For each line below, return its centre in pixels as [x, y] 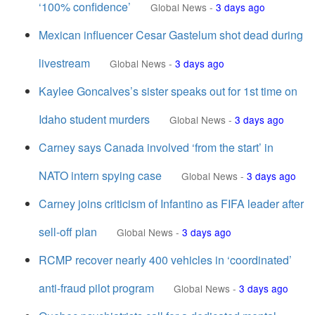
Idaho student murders [94, 119]
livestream [64, 63]
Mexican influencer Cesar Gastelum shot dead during [171, 35]
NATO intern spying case [100, 175]
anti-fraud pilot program [96, 288]
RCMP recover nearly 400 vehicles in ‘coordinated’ [165, 260]
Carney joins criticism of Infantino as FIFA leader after [171, 204]
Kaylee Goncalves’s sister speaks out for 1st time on [168, 91]
